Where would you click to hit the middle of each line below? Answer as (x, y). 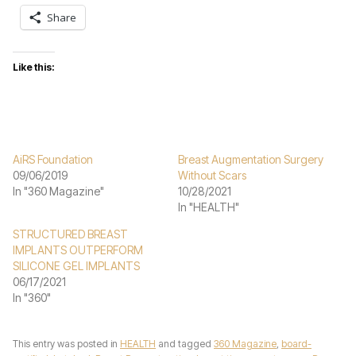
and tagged (185, 344)
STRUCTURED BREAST (70, 234)
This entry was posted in (66, 344)
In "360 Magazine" (58, 191)
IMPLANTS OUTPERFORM (78, 250)
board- (296, 344)
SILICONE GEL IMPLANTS (76, 266)
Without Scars (212, 175)
